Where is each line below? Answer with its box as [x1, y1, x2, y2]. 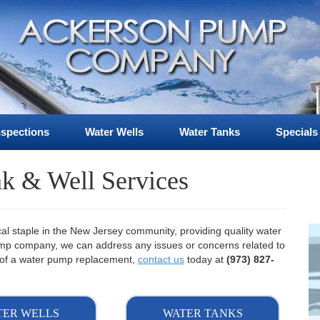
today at [184, 254, 226, 265]
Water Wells [84, 126, 144, 138]
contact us [137, 254, 184, 265]
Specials [275, 126, 318, 138]
